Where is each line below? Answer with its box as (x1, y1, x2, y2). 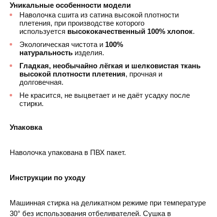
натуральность (19, 48, 73, 57)
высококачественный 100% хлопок (67, 27, 193, 35)
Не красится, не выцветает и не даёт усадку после (19, 91, 190, 99)
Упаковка (10, 123, 42, 131)
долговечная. (19, 78, 63, 86)
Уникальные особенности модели (10, 1, 131, 9)
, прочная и (125, 70, 162, 78)
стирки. (19, 99, 44, 108)
